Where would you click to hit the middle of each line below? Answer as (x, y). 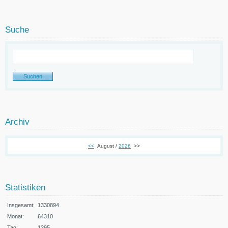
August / (108, 146)
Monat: (16, 216)
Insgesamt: (21, 205)
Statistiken (25, 187)
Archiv (17, 122)
